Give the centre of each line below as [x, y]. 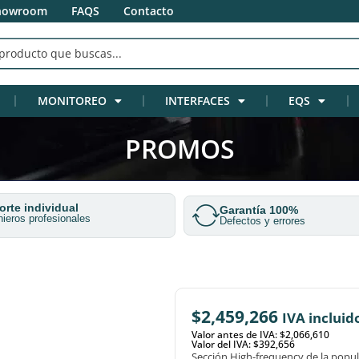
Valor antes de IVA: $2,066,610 [261, 335]
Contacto [149, 11]
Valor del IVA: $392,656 [244, 344]
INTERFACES [197, 101]
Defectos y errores [262, 221]
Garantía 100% [259, 210]
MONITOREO [72, 101]
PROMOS [179, 148]
